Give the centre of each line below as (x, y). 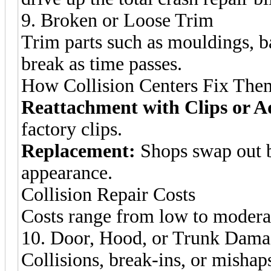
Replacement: (78, 151)
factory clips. (72, 129)
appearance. (67, 172)
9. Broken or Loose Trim (117, 20)
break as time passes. (102, 64)
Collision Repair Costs (108, 194)
